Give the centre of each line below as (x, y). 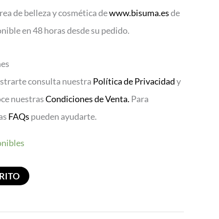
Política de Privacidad (134, 81)
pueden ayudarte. (63, 116)
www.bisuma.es (139, 13)
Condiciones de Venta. (88, 99)
